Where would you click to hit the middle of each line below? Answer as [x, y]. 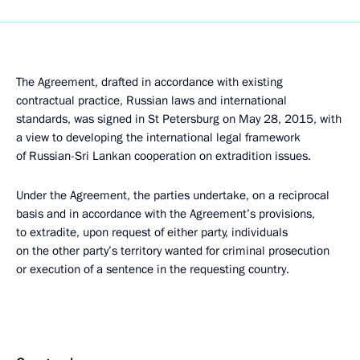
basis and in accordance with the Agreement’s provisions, [166, 214]
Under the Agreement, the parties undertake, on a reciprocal [173, 195]
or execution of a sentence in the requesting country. [153, 269]
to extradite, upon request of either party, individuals [152, 232]
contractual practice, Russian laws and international [151, 100]
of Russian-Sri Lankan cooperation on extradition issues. [164, 156]
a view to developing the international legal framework [158, 137]
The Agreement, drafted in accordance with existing [149, 82]
